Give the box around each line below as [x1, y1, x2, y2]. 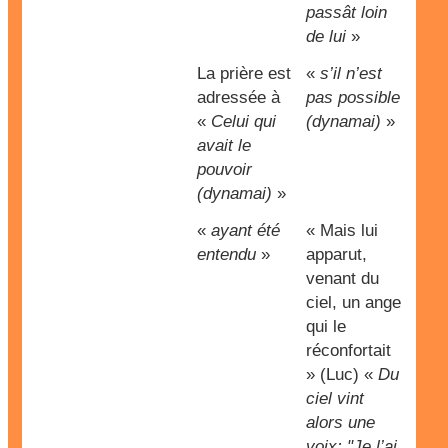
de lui [306, 27, 346, 46]
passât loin [306, 3, 387, 22]
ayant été [211, 221, 280, 240]
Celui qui [211, 112, 276, 131]
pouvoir [197, 160, 252, 179]
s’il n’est [320, 64, 382, 83]
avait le [197, 136, 251, 155]
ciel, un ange [306, 293, 401, 312]
